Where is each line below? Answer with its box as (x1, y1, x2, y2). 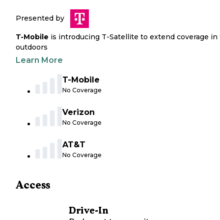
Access (16, 179, 50, 192)
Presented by (16, 14, 64, 23)
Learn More (16, 55, 63, 65)
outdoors (16, 43, 48, 52)
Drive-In (69, 205, 108, 217)
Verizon (62, 108, 95, 117)
